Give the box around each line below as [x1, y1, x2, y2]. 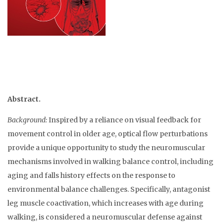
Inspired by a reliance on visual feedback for [47, 115, 201, 125]
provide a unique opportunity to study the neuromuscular [7, 143, 205, 153]
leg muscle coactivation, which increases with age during [7, 199, 204, 208]
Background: [7, 115, 47, 125]
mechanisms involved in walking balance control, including [7, 157, 214, 166]
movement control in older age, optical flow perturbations [7, 129, 208, 139]
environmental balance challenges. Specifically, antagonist [7, 185, 210, 194]
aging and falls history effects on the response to [7, 171, 175, 180]
